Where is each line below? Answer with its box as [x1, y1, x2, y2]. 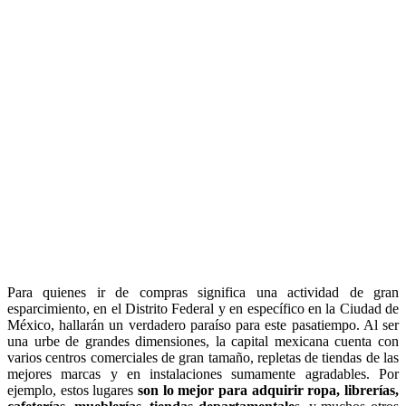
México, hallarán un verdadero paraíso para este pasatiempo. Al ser [7, 316, 399, 333]
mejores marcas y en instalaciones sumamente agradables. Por [7, 365, 399, 382]
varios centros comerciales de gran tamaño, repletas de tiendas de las [7, 349, 399, 365]
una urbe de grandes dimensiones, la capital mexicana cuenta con [7, 333, 399, 349]
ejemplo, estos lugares [7, 382, 134, 398]
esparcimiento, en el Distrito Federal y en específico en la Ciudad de [7, 300, 399, 316]
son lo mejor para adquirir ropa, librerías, [133, 382, 400, 398]
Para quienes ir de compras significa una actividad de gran [7, 284, 399, 300]
